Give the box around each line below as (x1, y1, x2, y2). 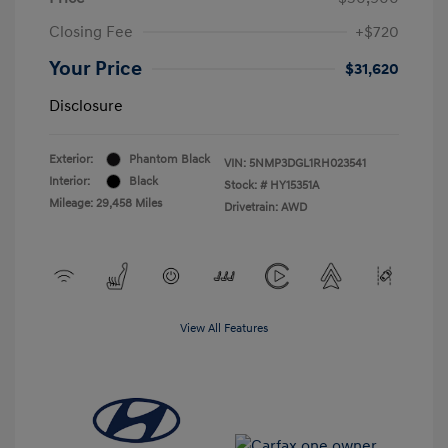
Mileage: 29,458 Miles (49, 195, 162, 211)
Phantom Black (129, 151, 210, 167)
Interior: (49, 173, 90, 189)
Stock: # (224, 177, 267, 193)
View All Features (180, 320, 268, 336)
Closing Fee (49, 21, 133, 42)
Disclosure (49, 95, 123, 116)
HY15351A (270, 177, 319, 193)
